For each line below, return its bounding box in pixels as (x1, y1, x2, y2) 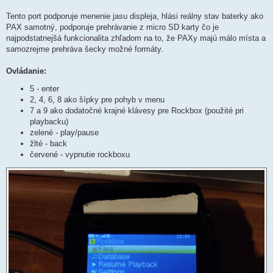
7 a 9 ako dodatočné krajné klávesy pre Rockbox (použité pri (30, 105, 244, 115)
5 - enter (30, 83, 59, 93)
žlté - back (30, 138, 67, 148)
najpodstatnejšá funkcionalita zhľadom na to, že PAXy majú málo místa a (6, 34, 266, 43)
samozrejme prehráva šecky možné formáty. (6, 44, 163, 54)
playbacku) (30, 116, 68, 126)
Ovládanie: (6, 66, 46, 76)
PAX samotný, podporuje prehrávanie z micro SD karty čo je (6, 23, 219, 32)
